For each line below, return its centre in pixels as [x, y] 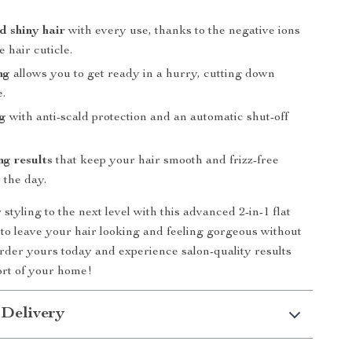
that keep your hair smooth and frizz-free [166, 161]
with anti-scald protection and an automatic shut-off [148, 118]
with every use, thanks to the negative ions [183, 31]
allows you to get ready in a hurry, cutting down [143, 75]
